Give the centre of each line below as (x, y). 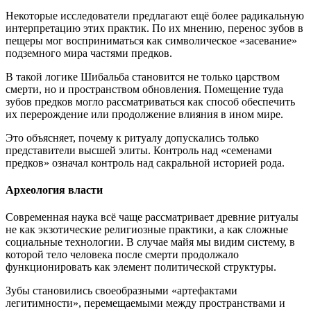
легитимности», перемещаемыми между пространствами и (145, 303)
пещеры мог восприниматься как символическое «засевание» (151, 40)
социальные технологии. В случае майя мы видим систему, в (150, 242)
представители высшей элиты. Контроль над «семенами (139, 150)
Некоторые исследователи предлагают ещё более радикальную (155, 15)
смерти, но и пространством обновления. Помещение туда (144, 89)
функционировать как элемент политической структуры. (141, 267)
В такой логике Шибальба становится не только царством (143, 76)
